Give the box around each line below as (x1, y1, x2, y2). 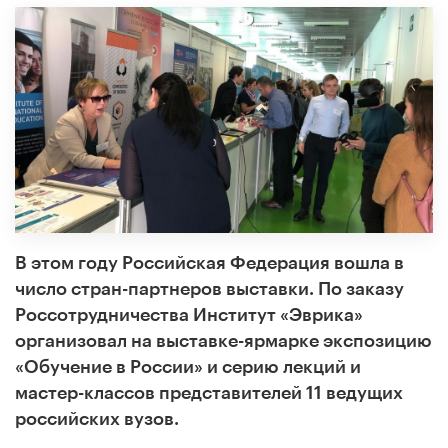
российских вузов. (15, 409, 179, 428)
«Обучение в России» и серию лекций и (15, 357, 361, 376)
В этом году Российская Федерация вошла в (15, 253, 404, 272)
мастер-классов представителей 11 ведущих (15, 383, 403, 402)
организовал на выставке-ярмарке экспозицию (15, 331, 432, 350)
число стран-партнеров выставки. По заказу (15, 279, 404, 298)
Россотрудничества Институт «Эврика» (15, 305, 363, 324)
